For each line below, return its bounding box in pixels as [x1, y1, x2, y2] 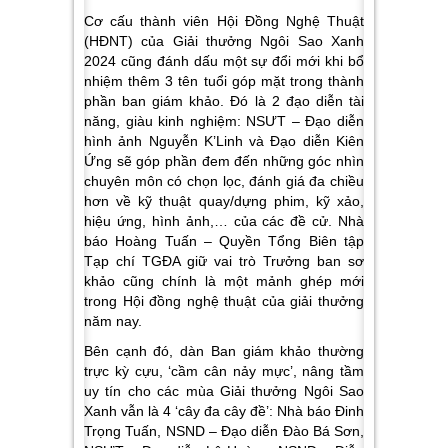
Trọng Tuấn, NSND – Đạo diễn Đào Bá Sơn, [84, 423, 364, 440]
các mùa [157, 383, 220, 400]
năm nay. [84, 313, 146, 330]
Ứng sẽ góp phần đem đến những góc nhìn [84, 153, 364, 170]
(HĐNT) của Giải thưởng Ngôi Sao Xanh [84, 33, 364, 50]
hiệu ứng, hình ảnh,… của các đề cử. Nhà [84, 213, 364, 230]
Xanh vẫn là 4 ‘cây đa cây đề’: [84, 403, 277, 420]
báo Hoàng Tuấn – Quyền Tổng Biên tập [84, 233, 364, 250]
